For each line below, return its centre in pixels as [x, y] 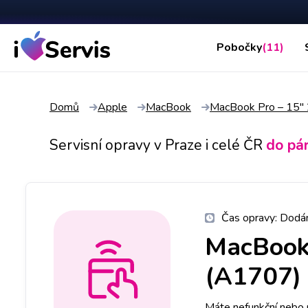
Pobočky [239, 48]
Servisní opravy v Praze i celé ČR [156, 145]
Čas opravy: [251, 218]
